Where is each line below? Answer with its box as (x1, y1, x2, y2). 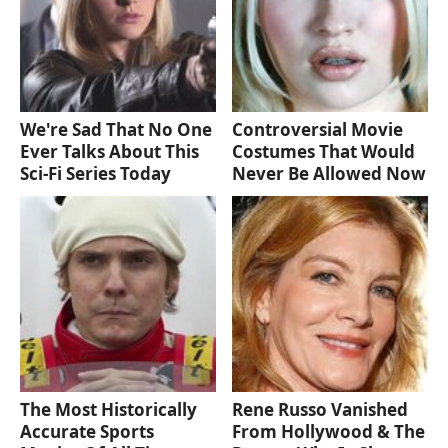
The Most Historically (20, 397, 197, 421)
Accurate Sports (20, 419, 154, 443)
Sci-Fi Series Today (20, 161, 171, 185)
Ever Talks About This (20, 139, 199, 163)
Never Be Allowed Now (232, 161, 427, 185)
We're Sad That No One (20, 117, 212, 141)
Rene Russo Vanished (232, 397, 409, 421)
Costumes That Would (232, 139, 416, 163)
